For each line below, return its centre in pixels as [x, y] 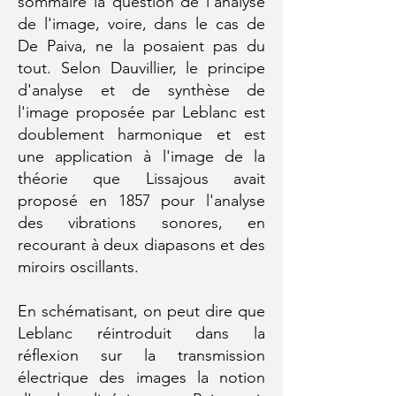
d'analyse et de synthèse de [141, 90]
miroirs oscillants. [78, 267]
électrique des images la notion [141, 377]
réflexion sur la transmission [141, 355]
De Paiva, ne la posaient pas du [141, 46]
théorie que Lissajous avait [141, 179]
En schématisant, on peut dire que [141, 311]
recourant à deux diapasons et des [141, 245]
